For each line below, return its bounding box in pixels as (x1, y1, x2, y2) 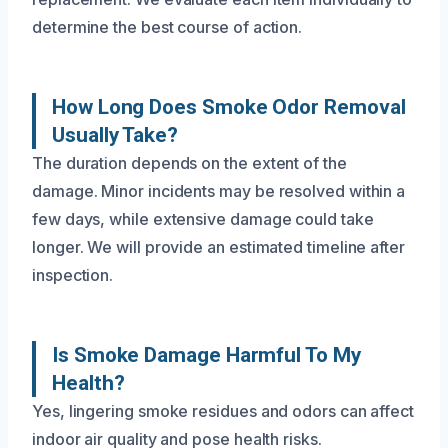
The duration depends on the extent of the (32, 152, 347, 173)
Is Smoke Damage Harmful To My (52, 342, 361, 367)
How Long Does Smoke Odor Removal (52, 94, 406, 119)
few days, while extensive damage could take (32, 208, 374, 229)
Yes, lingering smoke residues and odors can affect (32, 400, 415, 421)
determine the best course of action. (32, 16, 303, 37)
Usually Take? (52, 122, 178, 147)
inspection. (32, 264, 114, 285)
